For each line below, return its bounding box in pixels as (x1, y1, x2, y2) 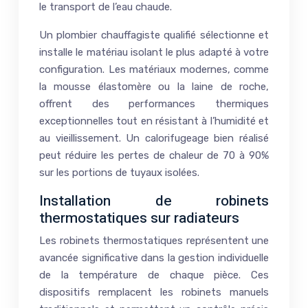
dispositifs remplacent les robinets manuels (39, 285, 269, 298)
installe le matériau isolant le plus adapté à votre (39, 45, 269, 58)
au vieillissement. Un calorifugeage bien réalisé (39, 131, 269, 144)
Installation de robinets (39, 190, 269, 212)
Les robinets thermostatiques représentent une (39, 234, 269, 247)
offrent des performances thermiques (39, 97, 269, 110)
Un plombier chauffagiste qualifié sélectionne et (39, 28, 269, 41)
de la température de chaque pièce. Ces (39, 268, 269, 281)
